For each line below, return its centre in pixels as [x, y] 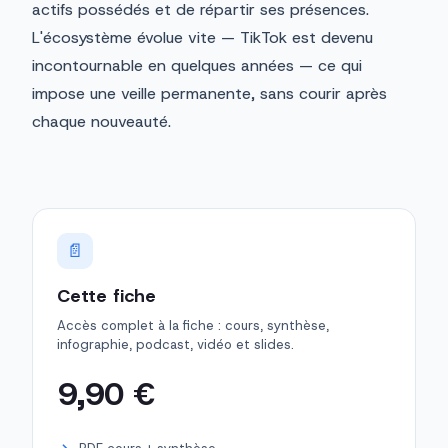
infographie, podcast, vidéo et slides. [175, 345]
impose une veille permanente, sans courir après [209, 94]
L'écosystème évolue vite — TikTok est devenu [202, 38]
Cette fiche [107, 296]
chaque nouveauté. [101, 122]
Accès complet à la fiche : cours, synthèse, [193, 326]
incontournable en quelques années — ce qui [197, 66]
